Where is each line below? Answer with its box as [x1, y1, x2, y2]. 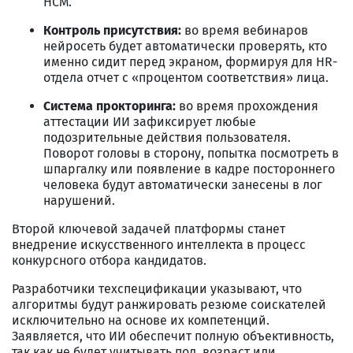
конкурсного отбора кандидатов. [12, 252, 206, 268]
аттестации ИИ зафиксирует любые [43, 113, 256, 129]
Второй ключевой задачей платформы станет [12, 221, 285, 236]
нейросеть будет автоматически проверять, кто [43, 38, 327, 54]
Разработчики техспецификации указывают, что [12, 281, 302, 296]
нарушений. [43, 192, 115, 208]
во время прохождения [176, 98, 318, 113]
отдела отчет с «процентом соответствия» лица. [43, 69, 329, 85]
